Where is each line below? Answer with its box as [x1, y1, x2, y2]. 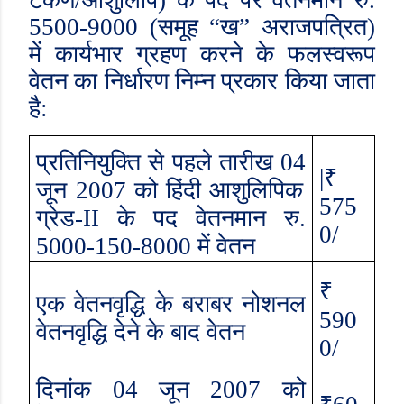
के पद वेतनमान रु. [117, 205, 306, 232]
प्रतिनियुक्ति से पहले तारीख [36, 149, 280, 176]
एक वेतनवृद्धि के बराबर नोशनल [36, 290, 306, 317]
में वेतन [191, 233, 256, 260]
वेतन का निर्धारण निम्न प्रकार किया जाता [29, 68, 375, 95]
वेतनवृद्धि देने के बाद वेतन [36, 318, 246, 345]
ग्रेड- [36, 205, 84, 232]
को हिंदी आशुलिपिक [125, 177, 304, 204]
